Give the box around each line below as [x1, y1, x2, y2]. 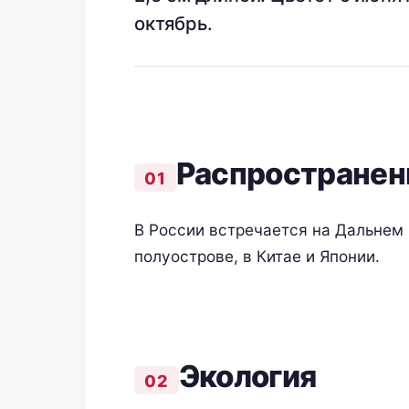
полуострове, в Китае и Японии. [134, 246, 380, 266]
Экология [178, 357, 317, 394]
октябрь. [134, 12, 213, 36]
